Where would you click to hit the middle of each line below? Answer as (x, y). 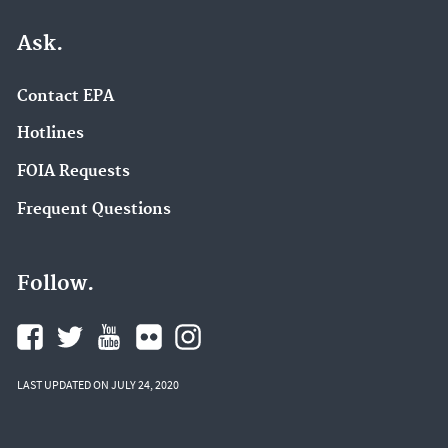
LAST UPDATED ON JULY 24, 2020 (98, 385)
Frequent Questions (94, 209)
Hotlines (50, 134)
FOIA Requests (73, 171)
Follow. (55, 283)
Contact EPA (65, 96)
